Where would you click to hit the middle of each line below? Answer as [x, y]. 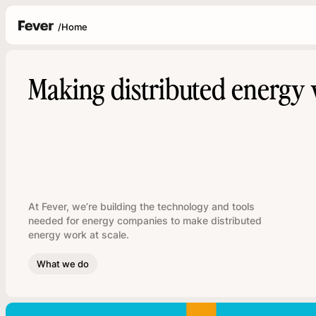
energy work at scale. [79, 235]
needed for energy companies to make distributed [145, 220]
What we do [63, 264]
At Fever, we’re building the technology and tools [141, 206]
